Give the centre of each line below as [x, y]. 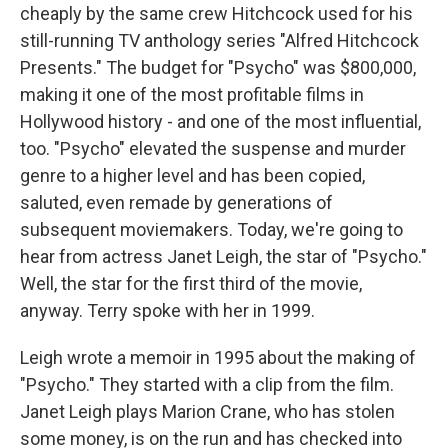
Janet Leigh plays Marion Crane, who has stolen [207, 411]
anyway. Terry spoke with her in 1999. [167, 310]
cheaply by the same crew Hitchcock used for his [216, 13]
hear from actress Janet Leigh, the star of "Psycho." [223, 256]
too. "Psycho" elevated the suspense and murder [213, 148]
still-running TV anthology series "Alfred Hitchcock [219, 40]
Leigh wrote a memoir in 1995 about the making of [218, 357]
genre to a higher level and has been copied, [192, 175]
